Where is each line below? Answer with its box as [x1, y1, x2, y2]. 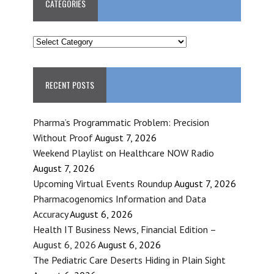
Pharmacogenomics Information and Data [32, 192, 206, 205]
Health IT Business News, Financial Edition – [32, 223, 216, 235]
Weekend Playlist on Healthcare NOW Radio [32, 146, 214, 159]
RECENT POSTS [45, 78, 94, 91]
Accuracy [32, 207, 68, 220]
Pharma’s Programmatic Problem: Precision [32, 116, 209, 128]
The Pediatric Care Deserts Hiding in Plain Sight [32, 253, 226, 266]
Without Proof [32, 131, 93, 144]
